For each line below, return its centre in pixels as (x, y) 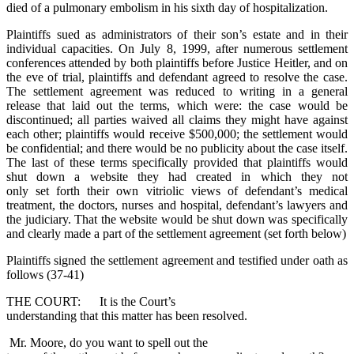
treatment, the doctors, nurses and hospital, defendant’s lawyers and (177, 205)
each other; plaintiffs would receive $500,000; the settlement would (177, 134)
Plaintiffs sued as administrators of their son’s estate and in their (177, 35)
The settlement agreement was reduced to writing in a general (177, 92)
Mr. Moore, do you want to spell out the (107, 343)
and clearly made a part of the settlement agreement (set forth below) (176, 234)
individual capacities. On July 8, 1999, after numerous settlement (177, 49)
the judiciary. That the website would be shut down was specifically (177, 220)
